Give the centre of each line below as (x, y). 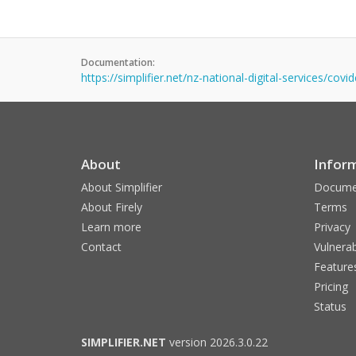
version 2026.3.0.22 (217, 342)
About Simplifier (122, 187)
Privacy (332, 227)
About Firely (112, 207)
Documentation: (118, 62)
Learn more (111, 227)
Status (330, 306)
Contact (101, 247)
